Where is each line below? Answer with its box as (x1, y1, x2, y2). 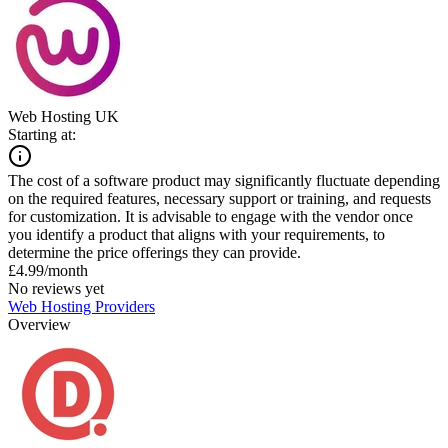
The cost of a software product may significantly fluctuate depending (8, 171, 440, 189)
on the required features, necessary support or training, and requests (8, 189, 431, 207)
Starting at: (8, 125, 76, 143)
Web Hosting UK (8, 107, 119, 125)
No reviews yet (8, 279, 104, 297)
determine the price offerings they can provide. (8, 243, 301, 261)
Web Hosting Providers (8, 297, 155, 315)
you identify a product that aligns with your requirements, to (8, 225, 385, 243)
